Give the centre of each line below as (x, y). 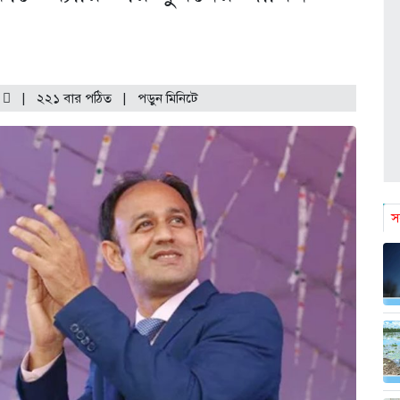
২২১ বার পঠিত (76, 99)
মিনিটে (182, 99)
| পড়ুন (141, 99)
